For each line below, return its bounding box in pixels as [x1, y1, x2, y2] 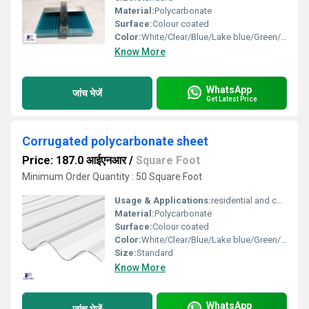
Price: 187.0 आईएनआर [22, 154, 126, 167]
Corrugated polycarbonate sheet [22, 134, 208, 148]
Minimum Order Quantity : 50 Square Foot [22, 171, 202, 182]
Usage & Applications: [114, 195, 211, 206]
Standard [137, 248, 173, 258]
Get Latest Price [206, 94, 257, 103]
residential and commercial [211, 195, 277, 206]
